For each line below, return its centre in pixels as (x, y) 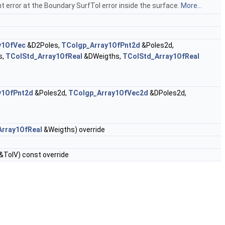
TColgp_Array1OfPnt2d (101, 45)
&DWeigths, (102, 57)
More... (191, 6)
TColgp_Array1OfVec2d (108, 93)
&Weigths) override (74, 130)
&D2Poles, (43, 45)
